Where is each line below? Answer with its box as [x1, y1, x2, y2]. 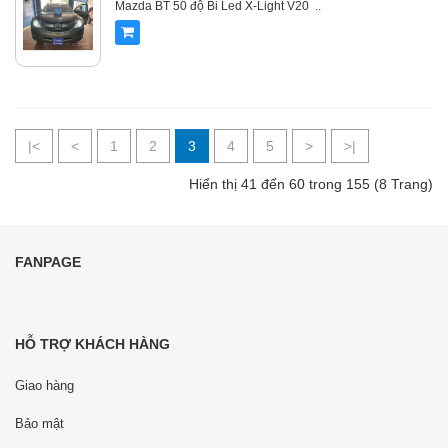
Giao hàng [15, 378, 74, 394]
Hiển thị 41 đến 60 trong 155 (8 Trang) [189, 176, 433, 193]
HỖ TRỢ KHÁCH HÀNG [15, 336, 170, 353]
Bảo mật [15, 416, 64, 432]
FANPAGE [15, 254, 81, 271]
